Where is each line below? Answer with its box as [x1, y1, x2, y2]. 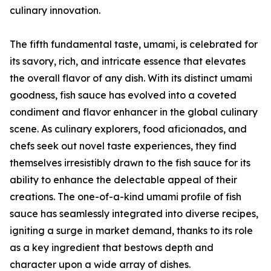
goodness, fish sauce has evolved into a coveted [10, 89, 237, 102]
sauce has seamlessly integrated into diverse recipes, [10, 207, 258, 220]
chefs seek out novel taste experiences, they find [10, 140, 237, 152]
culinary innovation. [10, 4, 100, 17]
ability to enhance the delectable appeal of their [10, 174, 237, 186]
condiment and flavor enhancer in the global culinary [10, 106, 258, 119]
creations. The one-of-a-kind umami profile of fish [10, 191, 241, 203]
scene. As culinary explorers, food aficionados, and [10, 123, 247, 135]
